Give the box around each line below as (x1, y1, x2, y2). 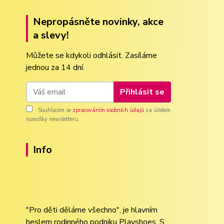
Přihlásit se (119, 86, 164, 97)
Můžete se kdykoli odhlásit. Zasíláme (26, 50, 157, 61)
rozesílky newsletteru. (26, 115, 79, 123)
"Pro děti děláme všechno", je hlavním (26, 204, 157, 215)
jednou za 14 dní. (26, 62, 84, 73)
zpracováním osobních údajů (72, 106, 144, 114)
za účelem (144, 106, 170, 114)
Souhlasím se (36, 106, 72, 114)
